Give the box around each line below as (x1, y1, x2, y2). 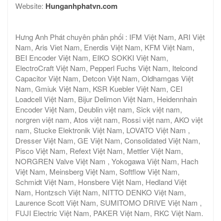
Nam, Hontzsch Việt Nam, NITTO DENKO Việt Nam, (15, 187, 186, 198)
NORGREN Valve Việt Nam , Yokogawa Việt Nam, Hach (15, 156, 198, 167)
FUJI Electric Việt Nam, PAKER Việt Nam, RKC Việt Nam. (15, 208, 203, 219)
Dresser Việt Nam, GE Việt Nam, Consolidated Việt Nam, (15, 135, 200, 146)
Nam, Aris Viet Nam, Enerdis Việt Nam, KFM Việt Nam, (15, 42, 194, 53)
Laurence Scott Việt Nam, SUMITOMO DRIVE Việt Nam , (15, 197, 202, 208)
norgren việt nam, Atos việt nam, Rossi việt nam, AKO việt (15, 114, 203, 125)
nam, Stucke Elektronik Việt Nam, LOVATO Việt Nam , (15, 125, 190, 136)
